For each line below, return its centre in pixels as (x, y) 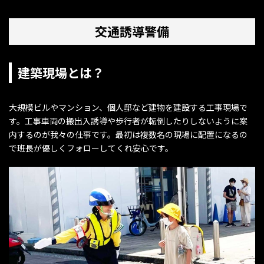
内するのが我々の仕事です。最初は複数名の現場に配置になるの (128, 135)
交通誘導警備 (132, 32)
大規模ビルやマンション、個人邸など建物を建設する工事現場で (128, 108)
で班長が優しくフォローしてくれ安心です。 (91, 148)
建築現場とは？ (61, 73)
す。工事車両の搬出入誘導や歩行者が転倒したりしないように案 (128, 121)
